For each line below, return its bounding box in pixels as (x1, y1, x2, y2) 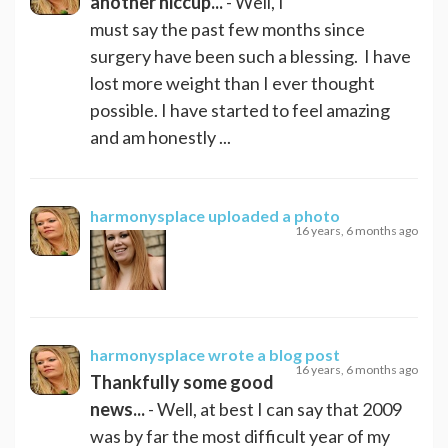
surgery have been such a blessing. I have (90, 44, 411, 67)
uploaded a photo (208, 205, 340, 225)
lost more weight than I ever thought (90, 71, 375, 94)
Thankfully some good (90, 370, 274, 393)
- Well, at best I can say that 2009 (148, 397, 402, 420)
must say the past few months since (90, 17, 365, 40)
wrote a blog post (208, 344, 340, 364)
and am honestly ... (90, 125, 231, 148)
